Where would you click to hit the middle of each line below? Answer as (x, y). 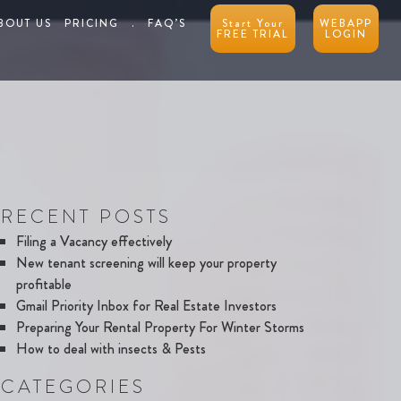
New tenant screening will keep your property (146, 262)
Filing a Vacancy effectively (94, 241)
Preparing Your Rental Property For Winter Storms (160, 327)
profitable (44, 284)
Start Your (253, 23)
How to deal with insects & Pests (111, 348)
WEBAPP (346, 23)
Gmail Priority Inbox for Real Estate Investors (146, 305)
